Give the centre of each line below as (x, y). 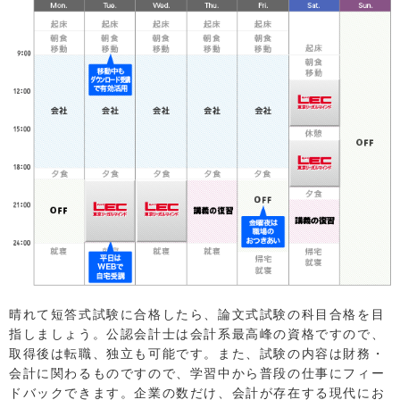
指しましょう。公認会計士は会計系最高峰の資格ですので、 (197, 334)
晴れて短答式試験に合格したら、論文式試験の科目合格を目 (197, 314)
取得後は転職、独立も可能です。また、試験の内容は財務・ (197, 354)
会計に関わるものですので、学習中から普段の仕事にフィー (197, 373)
